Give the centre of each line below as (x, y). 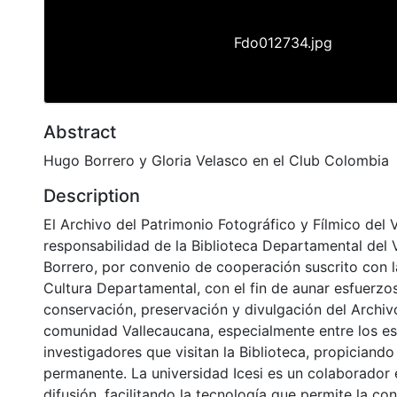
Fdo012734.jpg (283, 42)
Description (92, 195)
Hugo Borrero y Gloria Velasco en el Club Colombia (216, 160)
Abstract (80, 132)
